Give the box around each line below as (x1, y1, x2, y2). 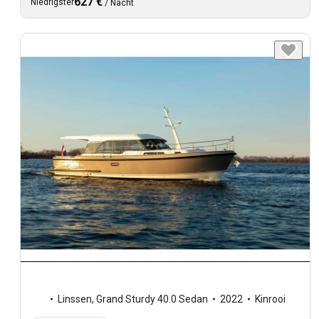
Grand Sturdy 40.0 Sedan (96, 293, 208, 305)
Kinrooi (255, 293, 286, 305)
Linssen (58, 293, 92, 305)
